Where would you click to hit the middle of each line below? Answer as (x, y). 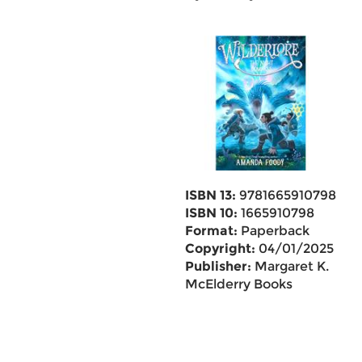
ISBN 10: (211, 213)
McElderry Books (238, 284)
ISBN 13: (210, 195)
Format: (211, 231)
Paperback (273, 231)
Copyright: (220, 248)
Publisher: (218, 266)
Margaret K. (290, 266)
